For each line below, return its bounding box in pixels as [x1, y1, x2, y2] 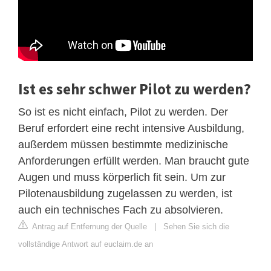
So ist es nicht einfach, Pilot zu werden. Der [18, 105, 228, 118]
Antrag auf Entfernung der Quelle [30, 221, 147, 231]
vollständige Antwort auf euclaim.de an [18, 239, 153, 249]
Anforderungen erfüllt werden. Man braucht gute [18, 154, 249, 167]
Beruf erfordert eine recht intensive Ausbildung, [18, 122, 244, 134]
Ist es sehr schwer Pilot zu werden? [18, 79, 251, 99]
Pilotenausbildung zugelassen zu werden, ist [18, 187, 232, 200]
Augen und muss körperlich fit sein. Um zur [18, 171, 226, 183]
